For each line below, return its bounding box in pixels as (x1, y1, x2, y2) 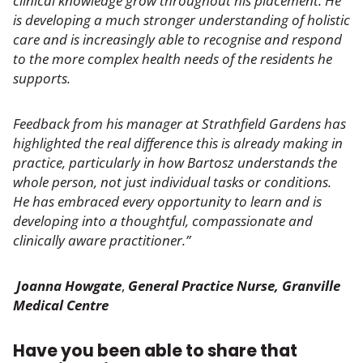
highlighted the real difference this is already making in (13, 133, 343, 152)
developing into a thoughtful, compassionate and (13, 211, 313, 230)
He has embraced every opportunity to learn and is (13, 191, 322, 211)
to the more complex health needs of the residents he (13, 49, 332, 68)
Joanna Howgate (16, 275, 122, 295)
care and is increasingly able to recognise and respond (13, 29, 342, 49)
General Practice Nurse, (128, 275, 279, 295)
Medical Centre (13, 295, 109, 314)
